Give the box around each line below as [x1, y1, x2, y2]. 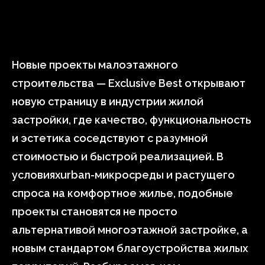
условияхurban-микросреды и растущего [12, 169, 235, 181]
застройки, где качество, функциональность [12, 114, 251, 126]
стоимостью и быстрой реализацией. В [12, 150, 224, 163]
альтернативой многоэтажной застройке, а [12, 224, 248, 236]
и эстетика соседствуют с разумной [12, 132, 208, 144]
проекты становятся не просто [12, 205, 177, 218]
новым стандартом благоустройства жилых [12, 242, 248, 254]
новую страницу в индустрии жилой [12, 95, 203, 108]
